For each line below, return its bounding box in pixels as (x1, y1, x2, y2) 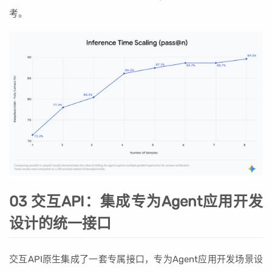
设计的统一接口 (9, 215, 111, 233)
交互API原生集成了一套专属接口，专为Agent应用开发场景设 (9, 254, 263, 265)
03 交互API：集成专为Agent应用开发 (9, 193, 263, 211)
